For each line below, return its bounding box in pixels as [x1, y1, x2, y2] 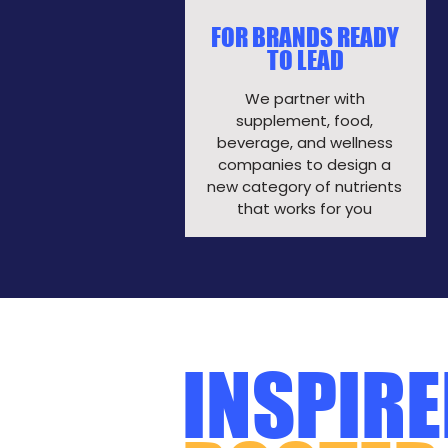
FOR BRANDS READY [211, 22, 399, 52]
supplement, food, [236, 110, 373, 131]
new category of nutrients [207, 176, 402, 197]
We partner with [244, 88, 365, 109]
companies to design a [218, 154, 391, 175]
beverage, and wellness [216, 132, 393, 153]
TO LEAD [266, 45, 344, 75]
